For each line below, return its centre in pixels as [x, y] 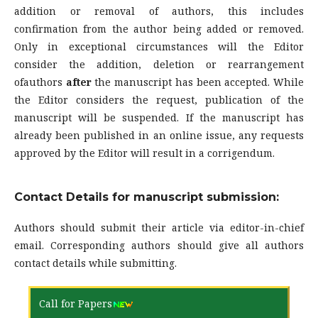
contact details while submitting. [95, 263]
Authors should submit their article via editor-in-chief [159, 228]
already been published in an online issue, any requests [159, 136]
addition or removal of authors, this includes [159, 11]
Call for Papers [76, 304]
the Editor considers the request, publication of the [159, 100]
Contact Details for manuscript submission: [147, 197]
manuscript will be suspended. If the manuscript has [159, 118]
